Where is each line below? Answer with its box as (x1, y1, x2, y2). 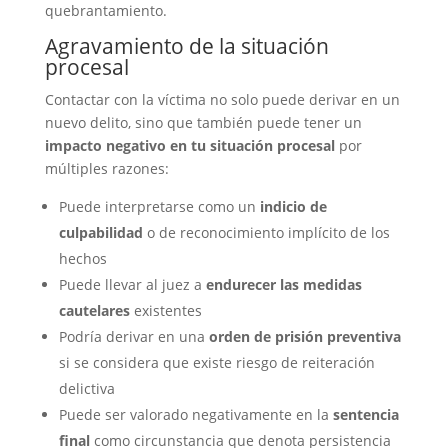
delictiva (58, 379, 115, 398)
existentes (129, 301, 202, 320)
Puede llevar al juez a (58, 275, 206, 294)
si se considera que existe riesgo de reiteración (58, 353, 375, 372)
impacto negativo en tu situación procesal (44, 136, 335, 155)
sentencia (332, 405, 399, 424)
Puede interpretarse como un (58, 197, 260, 216)
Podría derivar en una (58, 327, 209, 346)
